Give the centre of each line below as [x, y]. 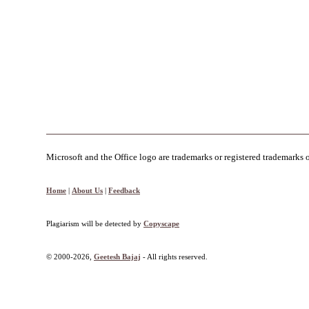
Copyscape [161, 224]
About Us [87, 191]
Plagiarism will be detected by [95, 224]
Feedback [124, 191]
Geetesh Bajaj [117, 257]
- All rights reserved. [174, 257]
